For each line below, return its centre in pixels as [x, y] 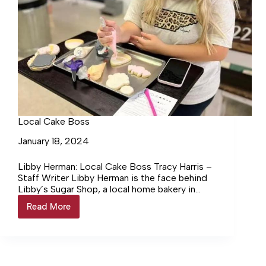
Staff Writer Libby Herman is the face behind [113, 178]
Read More [49, 207]
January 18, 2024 [53, 141]
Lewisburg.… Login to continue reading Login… [116, 201]
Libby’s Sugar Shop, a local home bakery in [107, 189]
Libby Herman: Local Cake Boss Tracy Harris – [115, 167]
